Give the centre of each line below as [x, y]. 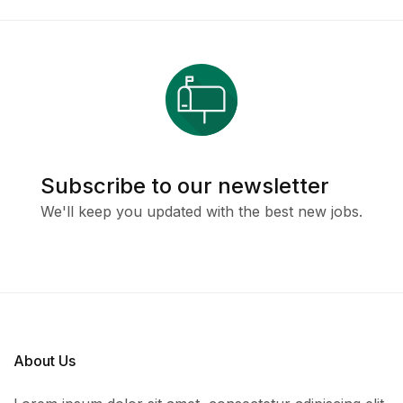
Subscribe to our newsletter [185, 186]
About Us [45, 361]
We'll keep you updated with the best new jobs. [201, 212]
